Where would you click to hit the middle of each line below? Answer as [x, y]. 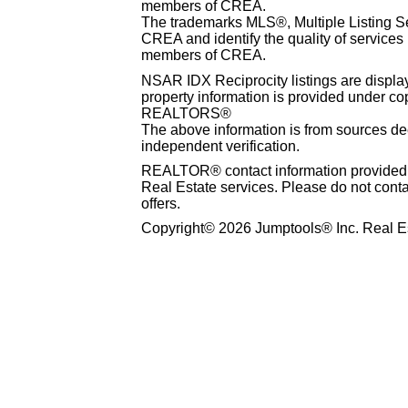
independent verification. [220, 146]
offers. [161, 204]
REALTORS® [186, 113]
